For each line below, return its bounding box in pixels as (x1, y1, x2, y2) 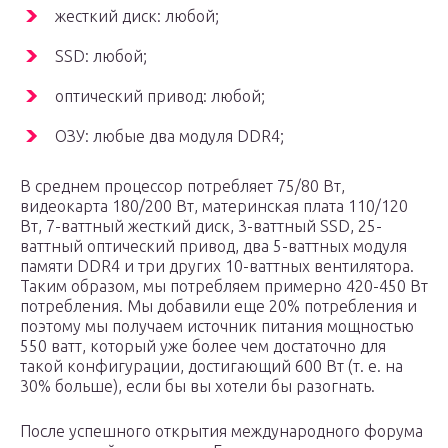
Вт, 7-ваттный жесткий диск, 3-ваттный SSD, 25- (20, 217, 382, 236)
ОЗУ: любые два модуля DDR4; (55, 127, 284, 146)
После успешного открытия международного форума (20, 422, 423, 441)
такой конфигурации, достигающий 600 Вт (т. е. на (20, 357, 403, 376)
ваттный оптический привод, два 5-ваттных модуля (20, 237, 407, 256)
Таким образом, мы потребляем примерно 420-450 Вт (20, 277, 428, 296)
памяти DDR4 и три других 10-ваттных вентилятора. (20, 257, 414, 276)
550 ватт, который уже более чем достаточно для (20, 337, 386, 356)
